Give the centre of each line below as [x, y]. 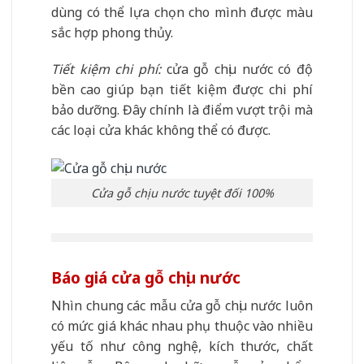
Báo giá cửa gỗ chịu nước [146, 278]
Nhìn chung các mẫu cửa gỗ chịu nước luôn [182, 305]
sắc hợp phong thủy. [112, 32]
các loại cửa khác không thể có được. [161, 130]
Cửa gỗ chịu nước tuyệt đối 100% [182, 193]
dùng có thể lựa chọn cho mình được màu [182, 12]
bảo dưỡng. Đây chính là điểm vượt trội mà [182, 110]
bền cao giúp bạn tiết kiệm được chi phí [182, 90]
